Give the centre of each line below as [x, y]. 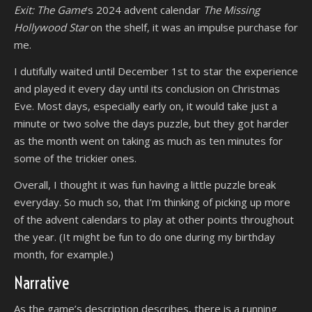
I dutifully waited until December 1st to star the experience [156, 71]
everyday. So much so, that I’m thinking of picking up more [152, 202]
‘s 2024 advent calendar [145, 9]
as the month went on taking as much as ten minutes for [148, 140]
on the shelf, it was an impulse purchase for [193, 27]
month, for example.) [64, 254]
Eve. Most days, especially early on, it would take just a [146, 106]
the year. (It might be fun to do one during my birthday [145, 236]
